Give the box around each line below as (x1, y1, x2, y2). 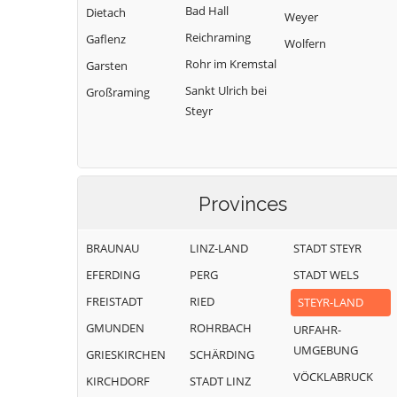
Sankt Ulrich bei (185, 82, 267, 98)
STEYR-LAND (298, 294, 363, 310)
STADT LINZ (190, 373, 251, 389)
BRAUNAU (86, 240, 139, 256)
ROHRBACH (190, 320, 252, 336)
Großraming (86, 84, 150, 100)
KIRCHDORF (86, 373, 150, 389)
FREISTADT (86, 293, 143, 309)
